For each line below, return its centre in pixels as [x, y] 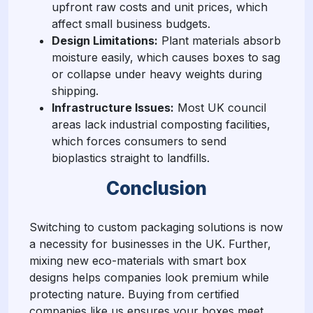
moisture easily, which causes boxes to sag [166, 57]
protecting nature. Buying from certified [134, 294]
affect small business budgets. [131, 23]
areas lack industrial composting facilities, [161, 124]
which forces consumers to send [139, 141]
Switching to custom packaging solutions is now [156, 227]
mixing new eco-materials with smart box [138, 260]
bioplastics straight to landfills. [131, 158]
